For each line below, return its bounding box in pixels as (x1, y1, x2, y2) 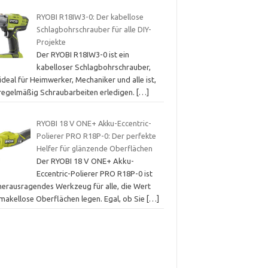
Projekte (36, 38, 66, 47)
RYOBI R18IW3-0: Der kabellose (36, 13, 144, 22)
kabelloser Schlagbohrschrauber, (36, 63, 151, 72)
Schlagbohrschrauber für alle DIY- (36, 25, 151, 34)
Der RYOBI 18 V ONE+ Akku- (36, 156, 134, 165)
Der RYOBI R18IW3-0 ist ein (36, 50, 129, 59)
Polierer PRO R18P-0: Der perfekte (36, 131, 156, 140)
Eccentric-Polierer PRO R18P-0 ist (36, 169, 153, 178)
